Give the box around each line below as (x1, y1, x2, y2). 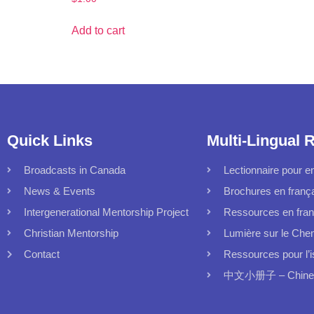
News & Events (24, 184, 95, 197)
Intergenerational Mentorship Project (24, 205, 189, 218)
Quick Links (7, 131, 93, 149)
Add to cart (71, 25, 125, 37)
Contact (24, 247, 60, 260)
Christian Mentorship (24, 226, 118, 239)
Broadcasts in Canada (24, 163, 125, 176)
